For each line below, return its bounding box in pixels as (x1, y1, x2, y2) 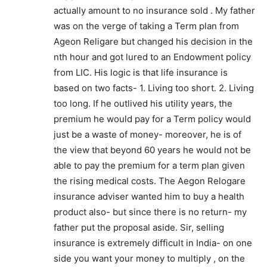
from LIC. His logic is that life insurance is (54, 67, 228, 78)
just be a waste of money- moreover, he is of (54, 129, 241, 140)
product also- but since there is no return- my (54, 206, 247, 218)
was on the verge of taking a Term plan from (54, 20, 239, 32)
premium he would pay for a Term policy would (54, 113, 251, 125)
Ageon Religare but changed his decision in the (54, 36, 253, 47)
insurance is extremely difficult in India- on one (54, 237, 252, 249)
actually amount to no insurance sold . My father (54, 5, 255, 16)
